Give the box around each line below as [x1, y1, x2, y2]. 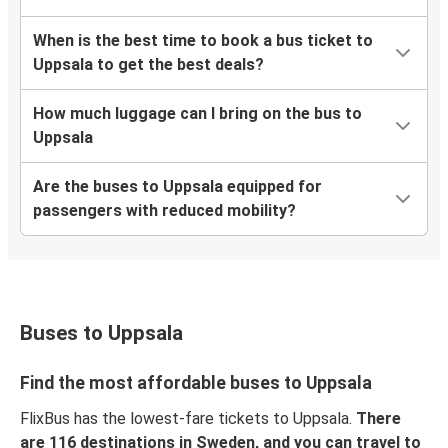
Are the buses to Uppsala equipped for [33, 177, 322, 197]
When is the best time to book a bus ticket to [33, 31, 373, 51]
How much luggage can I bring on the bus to [33, 104, 362, 124]
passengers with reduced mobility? [33, 201, 296, 221]
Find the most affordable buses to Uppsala [20, 373, 372, 394]
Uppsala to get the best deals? [33, 55, 264, 75]
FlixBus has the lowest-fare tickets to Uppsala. [20, 409, 356, 429]
